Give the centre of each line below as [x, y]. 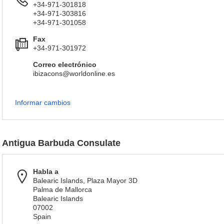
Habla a [46, 171]
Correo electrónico [65, 64]
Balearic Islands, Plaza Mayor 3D [85, 180]
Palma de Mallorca [62, 189]
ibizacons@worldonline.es [74, 73]
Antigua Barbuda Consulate [61, 143]
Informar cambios [43, 102]
